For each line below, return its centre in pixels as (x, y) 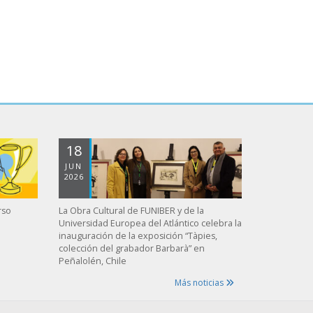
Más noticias (200, 282)
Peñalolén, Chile (92, 261)
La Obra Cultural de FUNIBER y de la (131, 210)
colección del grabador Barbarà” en (131, 248)
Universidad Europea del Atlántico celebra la (150, 223)
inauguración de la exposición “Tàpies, (138, 235)
